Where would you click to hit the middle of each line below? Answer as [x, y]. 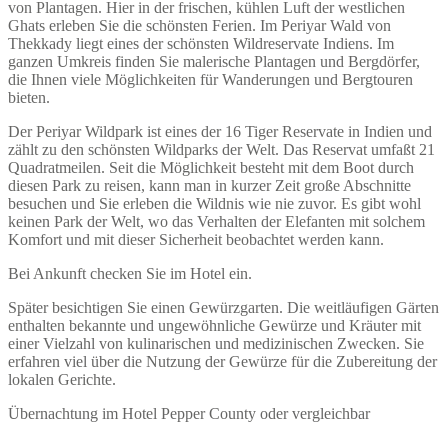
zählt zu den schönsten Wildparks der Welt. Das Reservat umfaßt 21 [221, 149]
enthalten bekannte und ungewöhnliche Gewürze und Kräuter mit [214, 325]
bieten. [29, 97]
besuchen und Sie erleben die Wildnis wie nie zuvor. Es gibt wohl [214, 203]
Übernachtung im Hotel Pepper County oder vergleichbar [189, 413]
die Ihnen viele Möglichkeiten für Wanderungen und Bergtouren [210, 79]
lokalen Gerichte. [62, 379]
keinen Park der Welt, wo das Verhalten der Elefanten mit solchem [216, 221]
